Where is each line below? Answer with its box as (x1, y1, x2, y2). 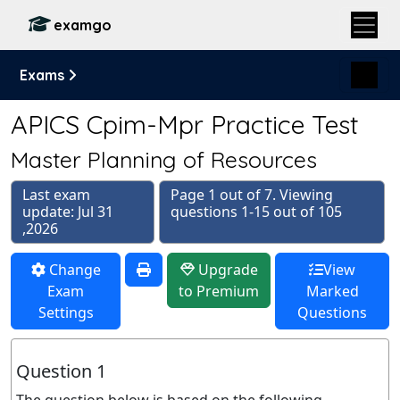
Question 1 (16, 359, 106, 383)
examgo (54, 16, 112, 34)
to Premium (179, 281, 260, 301)
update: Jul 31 (22, 202, 113, 221)
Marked (305, 281, 359, 301)
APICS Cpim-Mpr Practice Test (11, 108, 358, 140)
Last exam (22, 185, 90, 204)
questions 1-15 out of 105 (171, 202, 343, 221)
